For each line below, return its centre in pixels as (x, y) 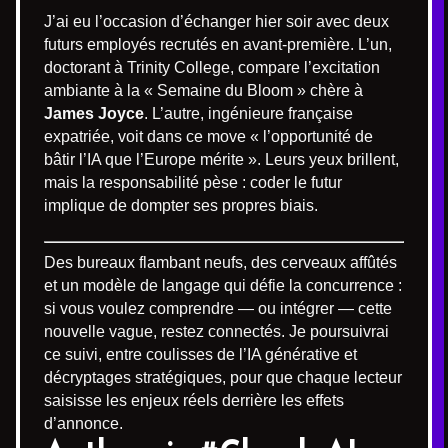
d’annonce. (83, 423)
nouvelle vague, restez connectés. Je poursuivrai (216, 331)
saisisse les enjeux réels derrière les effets (194, 400)
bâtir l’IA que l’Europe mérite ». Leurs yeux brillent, (221, 159)
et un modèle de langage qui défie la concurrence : (223, 285)
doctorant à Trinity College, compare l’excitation (212, 67)
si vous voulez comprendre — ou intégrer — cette (218, 308)
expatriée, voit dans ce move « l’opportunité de (208, 136)
